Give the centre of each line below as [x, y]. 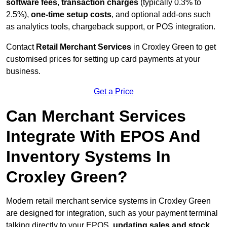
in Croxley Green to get [174, 47]
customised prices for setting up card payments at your [103, 59]
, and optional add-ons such [161, 15]
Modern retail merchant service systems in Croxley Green [108, 201]
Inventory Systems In [88, 157]
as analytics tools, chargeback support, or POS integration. [111, 27]
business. [23, 71]
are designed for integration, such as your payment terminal [112, 213]
